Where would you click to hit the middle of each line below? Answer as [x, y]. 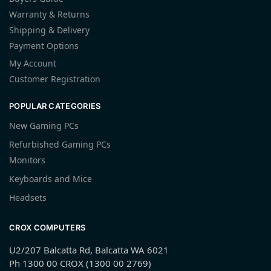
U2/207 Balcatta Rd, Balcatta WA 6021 [89, 250]
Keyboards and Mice [51, 179]
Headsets [28, 198]
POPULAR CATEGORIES [55, 106]
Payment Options [44, 45]
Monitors [27, 160]
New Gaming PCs [44, 126]
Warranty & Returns [49, 14]
